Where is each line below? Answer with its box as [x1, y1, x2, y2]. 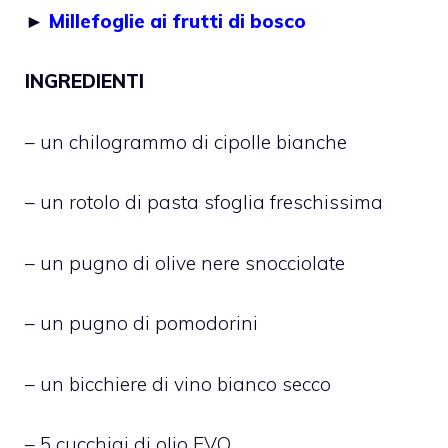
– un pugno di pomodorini [25, 311, 258, 336]
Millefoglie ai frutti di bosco [49, 8, 306, 33]
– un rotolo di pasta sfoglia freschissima [25, 190, 383, 215]
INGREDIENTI [25, 69, 144, 94]
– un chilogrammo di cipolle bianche [25, 129, 347, 154]
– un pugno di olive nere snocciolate [25, 250, 345, 275]
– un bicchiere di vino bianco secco [25, 371, 331, 396]
